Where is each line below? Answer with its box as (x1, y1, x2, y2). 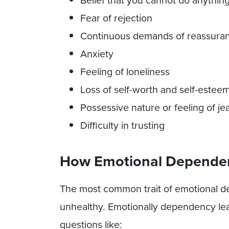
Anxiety (80, 47, 113, 62)
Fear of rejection (80, 11, 152, 26)
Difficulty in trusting (80, 118, 165, 133)
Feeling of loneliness (80, 64, 170, 80)
